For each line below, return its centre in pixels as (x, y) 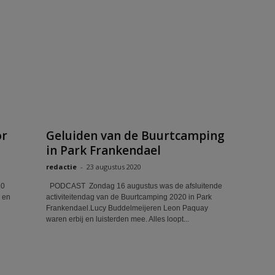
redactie (61, 167)
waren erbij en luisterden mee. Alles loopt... (117, 219)
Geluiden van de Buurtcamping (135, 136)
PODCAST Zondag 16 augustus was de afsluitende (134, 186)
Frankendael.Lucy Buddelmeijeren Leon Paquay (127, 208)
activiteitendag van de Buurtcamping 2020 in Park (129, 197)
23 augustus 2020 (114, 167)
